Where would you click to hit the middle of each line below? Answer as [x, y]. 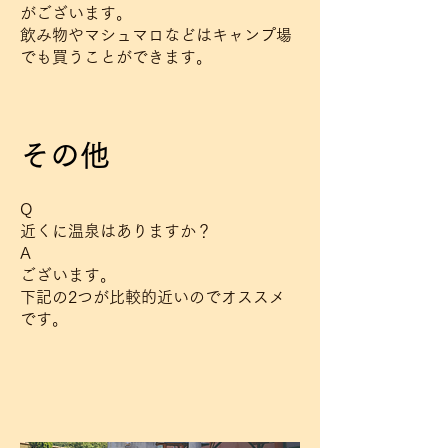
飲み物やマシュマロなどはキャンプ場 [156, 35]
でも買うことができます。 [116, 57]
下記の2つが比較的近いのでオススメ [152, 297]
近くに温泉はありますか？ [116, 231]
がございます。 [76, 13]
